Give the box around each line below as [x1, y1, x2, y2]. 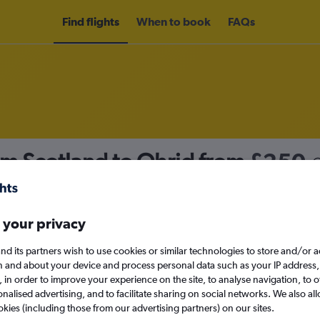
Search [166, 292, 203, 305]
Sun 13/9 [219, 256, 264, 269]
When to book [136, 15, 211, 28]
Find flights [62, 15, 119, 28]
